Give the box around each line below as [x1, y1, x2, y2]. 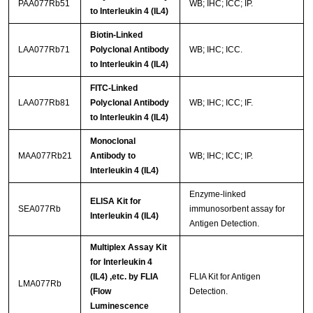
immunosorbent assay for [189, 204, 285, 214]
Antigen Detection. [189, 219, 259, 229]
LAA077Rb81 [17, 98, 70, 108]
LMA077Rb [17, 279, 61, 289]
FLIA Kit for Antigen [189, 272, 261, 282]
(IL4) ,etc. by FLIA [89, 272, 159, 282]
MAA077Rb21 [17, 151, 72, 161]
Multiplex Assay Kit [89, 242, 167, 253]
